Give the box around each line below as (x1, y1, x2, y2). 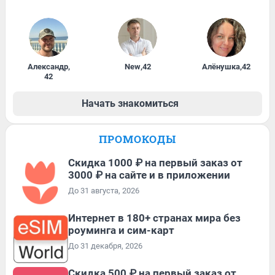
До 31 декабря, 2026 (68, 241, 142, 250)
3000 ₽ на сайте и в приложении (68, 168, 230, 181)
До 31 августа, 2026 (68, 185, 139, 195)
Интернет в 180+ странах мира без (68, 211, 241, 224)
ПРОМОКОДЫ (99, 131, 176, 146)
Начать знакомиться (82, 97, 179, 109)
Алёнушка (202, 61, 241, 71)
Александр (27, 61, 68, 71)
